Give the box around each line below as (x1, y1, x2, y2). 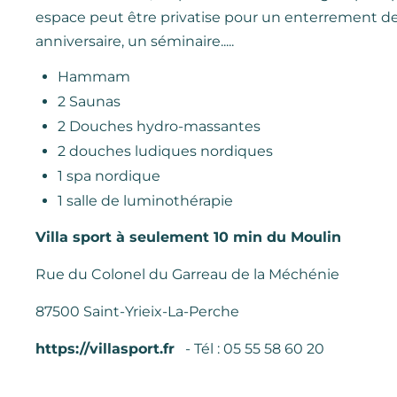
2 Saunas (58, 93, 121, 110)
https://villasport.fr (35, 340, 175, 357)
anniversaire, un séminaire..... (35, 33, 234, 50)
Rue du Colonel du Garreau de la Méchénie (35, 266, 339, 283)
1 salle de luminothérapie (58, 192, 233, 209)
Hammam (58, 68, 130, 85)
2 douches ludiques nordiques (58, 143, 273, 160)
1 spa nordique (58, 167, 160, 184)
